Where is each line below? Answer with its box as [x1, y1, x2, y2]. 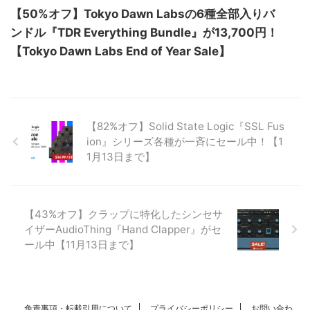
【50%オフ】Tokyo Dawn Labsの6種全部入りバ [10, 6, 275, 21]
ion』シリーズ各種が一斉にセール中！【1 [86, 134, 283, 148]
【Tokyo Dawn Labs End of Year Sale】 [10, 44, 230, 58]
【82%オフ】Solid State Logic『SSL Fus [86, 119, 284, 133]
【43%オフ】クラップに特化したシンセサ [24, 207, 223, 221]
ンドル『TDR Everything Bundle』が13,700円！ [10, 25, 278, 39]
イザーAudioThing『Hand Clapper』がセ [24, 222, 221, 236]
